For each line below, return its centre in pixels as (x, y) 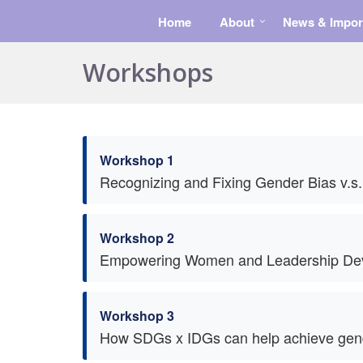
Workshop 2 (137, 238)
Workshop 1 (137, 160)
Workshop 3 (137, 316)
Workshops (148, 73)
